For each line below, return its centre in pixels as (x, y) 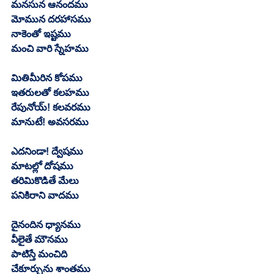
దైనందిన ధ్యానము (46, 224)
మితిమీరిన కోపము (47, 78)
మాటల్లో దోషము (42, 166)
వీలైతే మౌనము (39, 239)
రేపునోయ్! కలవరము (51, 107)
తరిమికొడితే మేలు (45, 180)
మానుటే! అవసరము (50, 122)
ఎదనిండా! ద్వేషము (47, 151)
